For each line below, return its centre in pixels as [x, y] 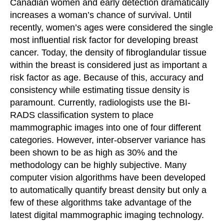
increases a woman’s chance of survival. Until [101, 15]
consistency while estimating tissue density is [100, 90]
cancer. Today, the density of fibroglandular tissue [108, 52]
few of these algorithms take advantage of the [101, 202]
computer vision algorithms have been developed [108, 177]
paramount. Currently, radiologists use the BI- [100, 102]
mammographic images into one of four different [105, 127]
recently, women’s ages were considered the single [111, 27]
